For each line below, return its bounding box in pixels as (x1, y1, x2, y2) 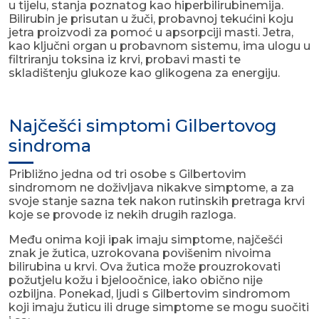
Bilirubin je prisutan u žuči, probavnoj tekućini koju (9, 12, 293, 26)
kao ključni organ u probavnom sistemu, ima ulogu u (9, 39, 310, 53)
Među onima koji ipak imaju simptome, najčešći (9, 233, 283, 247)
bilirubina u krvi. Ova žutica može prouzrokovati (9, 260, 281, 274)
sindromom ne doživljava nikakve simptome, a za (9, 181, 294, 195)
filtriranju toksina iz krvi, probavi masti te (9, 53, 241, 67)
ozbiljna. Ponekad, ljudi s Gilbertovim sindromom (9, 287, 291, 301)
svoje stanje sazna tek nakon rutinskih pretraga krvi (9, 194, 305, 209)
